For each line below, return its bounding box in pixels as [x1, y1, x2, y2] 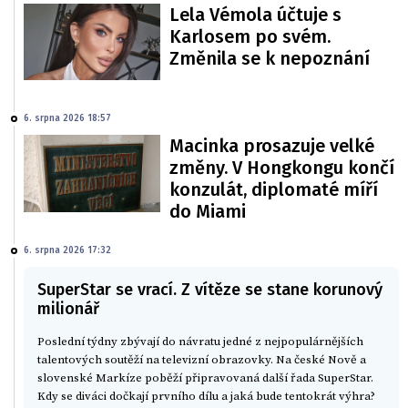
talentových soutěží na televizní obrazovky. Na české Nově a [37, 352, 366, 367]
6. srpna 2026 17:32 [24, 244, 111, 256]
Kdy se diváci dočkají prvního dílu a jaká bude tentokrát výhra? [37, 388, 378, 403]
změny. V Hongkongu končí [169, 157, 394, 179]
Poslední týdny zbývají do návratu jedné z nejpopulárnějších [37, 333, 363, 349]
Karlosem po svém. [169, 25, 331, 47]
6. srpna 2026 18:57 [24, 113, 111, 125]
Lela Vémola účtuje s [169, 3, 342, 25]
